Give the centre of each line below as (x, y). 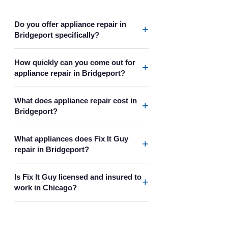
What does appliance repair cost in (76, 101)
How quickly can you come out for (75, 62)
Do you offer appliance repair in (70, 24)
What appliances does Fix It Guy (71, 139)
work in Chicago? (46, 188)
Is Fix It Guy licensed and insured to (78, 177)
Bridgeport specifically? (57, 35)
